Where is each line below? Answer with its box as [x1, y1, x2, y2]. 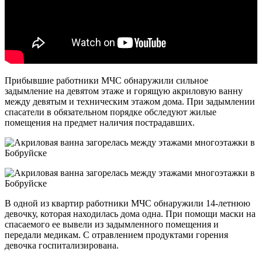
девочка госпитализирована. [5, 240, 119, 250]
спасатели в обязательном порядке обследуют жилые [5, 106, 216, 117]
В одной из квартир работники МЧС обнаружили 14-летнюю [5, 198, 250, 208]
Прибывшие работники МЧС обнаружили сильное [5, 75, 208, 85]
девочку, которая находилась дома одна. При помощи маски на [5, 208, 256, 219]
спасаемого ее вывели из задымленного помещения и [5, 219, 219, 229]
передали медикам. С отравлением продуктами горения [5, 229, 228, 240]
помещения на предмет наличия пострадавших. [5, 117, 195, 127]
